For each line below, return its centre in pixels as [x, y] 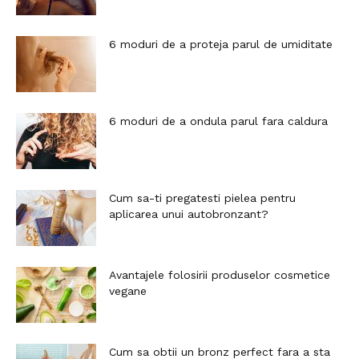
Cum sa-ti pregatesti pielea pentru [202, 198]
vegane [128, 291]
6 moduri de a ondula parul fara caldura [218, 121]
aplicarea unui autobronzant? [189, 214]
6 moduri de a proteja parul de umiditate [221, 44]
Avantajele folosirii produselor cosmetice [220, 275]
